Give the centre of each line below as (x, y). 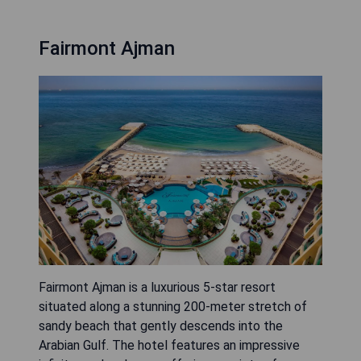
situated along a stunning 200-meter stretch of (173, 307)
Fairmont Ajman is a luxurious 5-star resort (157, 288)
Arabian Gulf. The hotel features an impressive (169, 346)
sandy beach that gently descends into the (161, 326)
